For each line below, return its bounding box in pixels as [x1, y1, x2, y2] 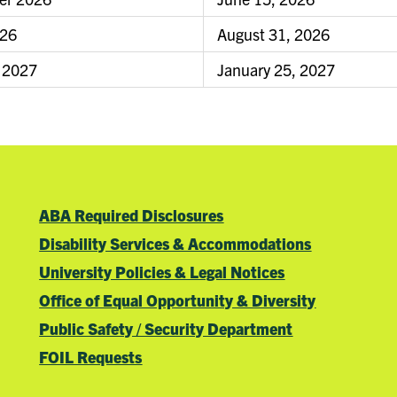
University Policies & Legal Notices [39, 261, 285, 282]
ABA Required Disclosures [39, 204, 224, 225]
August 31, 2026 [217, 24, 330, 45]
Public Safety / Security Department [39, 317, 293, 339]
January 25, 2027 [217, 59, 335, 81]
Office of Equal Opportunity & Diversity [39, 289, 316, 310]
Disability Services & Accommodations [39, 232, 312, 253]
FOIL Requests [39, 346, 143, 367]
